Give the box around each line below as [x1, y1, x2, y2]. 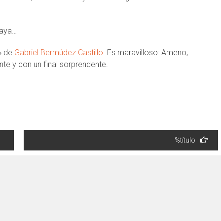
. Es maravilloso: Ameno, [103, 48, 188, 57]
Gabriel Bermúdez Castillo [14, 48, 103, 57]
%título [175, 136, 195, 144]
